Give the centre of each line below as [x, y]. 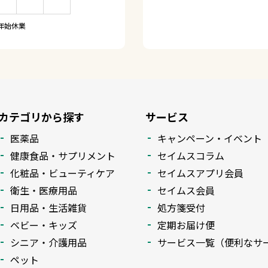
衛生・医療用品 [44, 190]
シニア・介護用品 [48, 242]
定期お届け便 [186, 225]
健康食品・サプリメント [63, 155]
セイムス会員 [186, 190]
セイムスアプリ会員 [200, 173]
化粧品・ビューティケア [63, 173]
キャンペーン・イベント [210, 138]
